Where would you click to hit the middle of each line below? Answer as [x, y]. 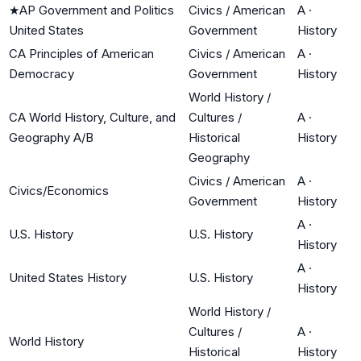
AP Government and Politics [97, 10]
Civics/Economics [59, 190]
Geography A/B [51, 137]
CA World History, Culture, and [92, 117]
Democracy [41, 73]
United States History [68, 277]
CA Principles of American [81, 53]
